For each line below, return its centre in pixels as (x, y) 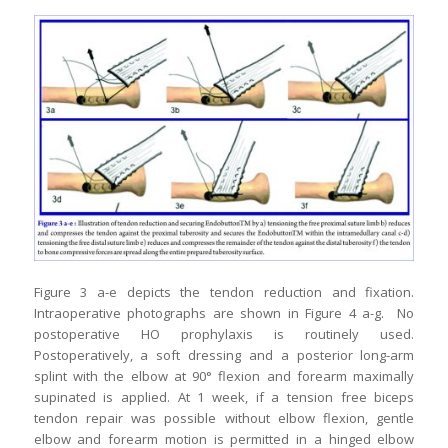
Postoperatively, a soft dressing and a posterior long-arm (224, 355)
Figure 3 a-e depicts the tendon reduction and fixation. (224, 292)
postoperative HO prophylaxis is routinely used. (224, 334)
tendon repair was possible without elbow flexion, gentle (224, 418)
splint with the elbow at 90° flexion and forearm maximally (224, 376)
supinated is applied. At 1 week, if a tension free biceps (224, 397)
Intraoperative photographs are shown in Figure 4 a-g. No (224, 313)
